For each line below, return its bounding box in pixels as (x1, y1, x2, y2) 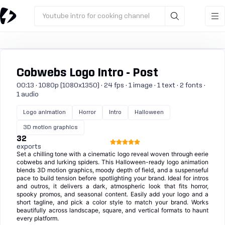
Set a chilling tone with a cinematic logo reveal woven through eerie (17, 150, 208, 158)
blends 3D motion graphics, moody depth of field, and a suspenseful (17, 166, 208, 174)
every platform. (17, 214, 59, 222)
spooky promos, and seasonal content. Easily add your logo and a (17, 190, 208, 198)
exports (17, 143, 41, 150)
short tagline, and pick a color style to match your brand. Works (17, 198, 208, 206)
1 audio (17, 91, 39, 98)
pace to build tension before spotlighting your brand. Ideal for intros (17, 174, 208, 182)
